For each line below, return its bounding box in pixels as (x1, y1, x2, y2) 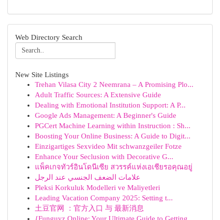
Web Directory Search (15, 33, 82, 41)
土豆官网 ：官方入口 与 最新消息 (35, 204, 144, 212)
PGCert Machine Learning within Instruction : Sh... (35, 122, 191, 130)
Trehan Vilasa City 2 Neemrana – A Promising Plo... (35, 81, 193, 88)
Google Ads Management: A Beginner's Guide (35, 111, 176, 119)
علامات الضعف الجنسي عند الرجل (35, 173, 140, 181)
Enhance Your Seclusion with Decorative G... (35, 153, 173, 161)
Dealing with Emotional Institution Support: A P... (35, 101, 186, 109)
